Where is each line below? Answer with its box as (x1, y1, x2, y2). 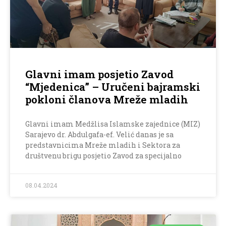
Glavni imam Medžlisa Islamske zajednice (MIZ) (25, 119, 200, 129)
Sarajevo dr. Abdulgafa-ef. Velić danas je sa (25, 130, 174, 140)
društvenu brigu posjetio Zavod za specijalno (25, 151, 182, 161)
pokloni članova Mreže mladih (25, 92, 188, 107)
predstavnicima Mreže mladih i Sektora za (25, 140, 180, 150)
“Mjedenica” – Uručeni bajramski (25, 80, 200, 94)
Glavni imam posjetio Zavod (25, 67, 174, 82)
